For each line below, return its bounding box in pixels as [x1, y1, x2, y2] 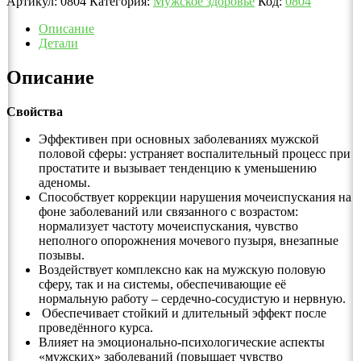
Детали [39, 36, 78, 51]
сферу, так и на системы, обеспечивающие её [39, 277, 286, 292]
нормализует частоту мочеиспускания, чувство [39, 219, 298, 234]
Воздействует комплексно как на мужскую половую [39, 263, 326, 277]
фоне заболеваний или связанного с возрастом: [39, 205, 298, 219]
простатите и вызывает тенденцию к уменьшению [39, 161, 317, 176]
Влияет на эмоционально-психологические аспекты [39, 335, 325, 350]
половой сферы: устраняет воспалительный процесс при [39, 147, 351, 161]
